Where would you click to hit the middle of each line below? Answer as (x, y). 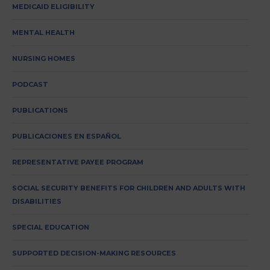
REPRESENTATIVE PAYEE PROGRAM (78, 162)
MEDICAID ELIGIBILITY (53, 7)
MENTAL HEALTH (43, 33)
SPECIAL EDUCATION (51, 228)
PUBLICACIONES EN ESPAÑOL (67, 137)
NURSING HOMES (44, 59)
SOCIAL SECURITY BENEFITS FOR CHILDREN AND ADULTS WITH (129, 188)
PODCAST (30, 85)
